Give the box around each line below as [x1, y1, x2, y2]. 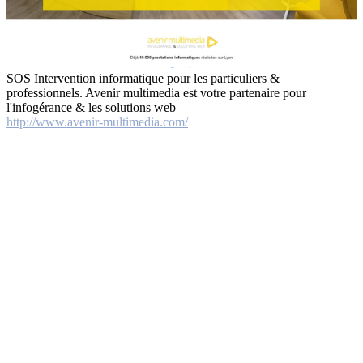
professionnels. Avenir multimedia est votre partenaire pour [6, 86, 306, 100]
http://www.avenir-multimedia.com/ [6, 115, 188, 130]
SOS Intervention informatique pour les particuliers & [6, 71, 280, 86]
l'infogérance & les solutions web [6, 100, 176, 115]
